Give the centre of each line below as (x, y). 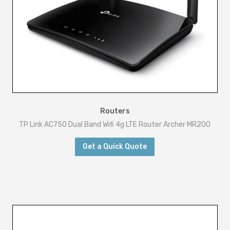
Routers (115, 111)
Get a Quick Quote (115, 147)
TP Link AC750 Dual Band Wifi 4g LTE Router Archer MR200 (115, 124)
